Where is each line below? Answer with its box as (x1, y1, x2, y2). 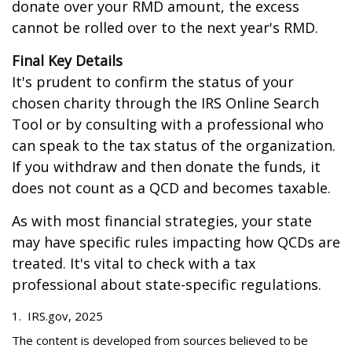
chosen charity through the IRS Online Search (12, 93, 319, 112)
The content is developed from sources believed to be (12, 332, 308, 348)
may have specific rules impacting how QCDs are (12, 233, 340, 251)
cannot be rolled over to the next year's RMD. (12, 18, 318, 37)
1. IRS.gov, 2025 (12, 308, 103, 324)
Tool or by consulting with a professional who (12, 115, 324, 134)
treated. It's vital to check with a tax (12, 254, 255, 273)
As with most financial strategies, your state (12, 211, 312, 230)
